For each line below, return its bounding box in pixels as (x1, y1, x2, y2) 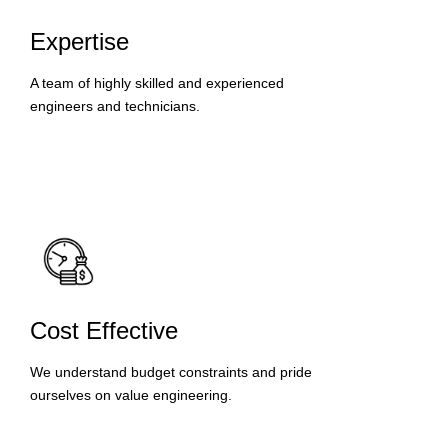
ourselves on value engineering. (30, 386, 232, 403)
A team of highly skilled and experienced (30, 75, 284, 92)
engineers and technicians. (30, 98, 200, 115)
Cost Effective (30, 316, 178, 344)
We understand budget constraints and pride (30, 363, 312, 380)
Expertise (30, 28, 129, 56)
